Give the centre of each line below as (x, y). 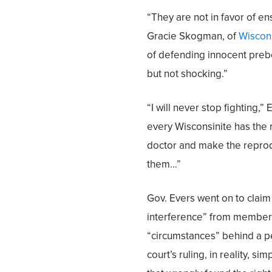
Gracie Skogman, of (193, 36)
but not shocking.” (187, 73)
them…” (164, 164)
